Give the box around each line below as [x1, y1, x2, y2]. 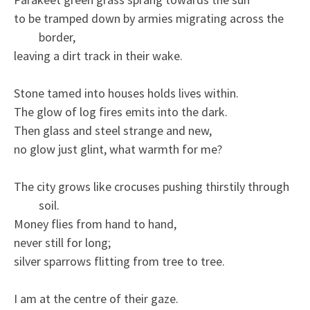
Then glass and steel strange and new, [14, 122, 212, 138]
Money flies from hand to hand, [14, 215, 176, 232]
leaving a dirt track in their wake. [14, 47, 183, 64]
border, [39, 28, 75, 45]
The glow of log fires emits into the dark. [14, 103, 228, 120]
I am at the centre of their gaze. [14, 290, 179, 307]
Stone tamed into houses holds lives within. [14, 84, 239, 101]
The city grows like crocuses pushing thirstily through [14, 178, 289, 194]
